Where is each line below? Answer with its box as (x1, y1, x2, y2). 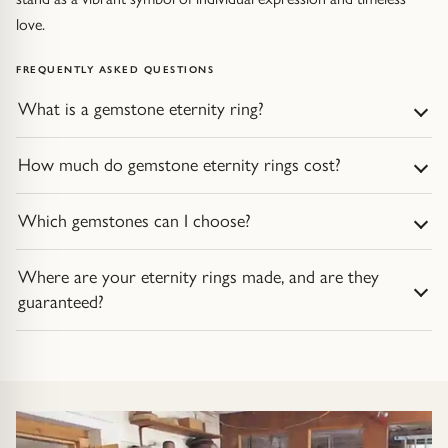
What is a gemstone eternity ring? (18, 98, 264, 120)
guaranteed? (18, 291, 104, 313)
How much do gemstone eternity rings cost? (18, 154, 341, 176)
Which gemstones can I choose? (18, 210, 251, 232)
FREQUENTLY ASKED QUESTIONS (16, 63, 214, 76)
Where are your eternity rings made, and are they (18, 266, 379, 288)
